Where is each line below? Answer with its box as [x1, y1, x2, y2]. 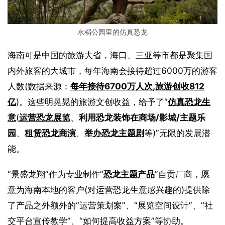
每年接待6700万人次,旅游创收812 [70, 80, 204, 91]
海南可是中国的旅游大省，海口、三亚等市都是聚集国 [8, 49, 212, 60]
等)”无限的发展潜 [144, 127, 210, 138]
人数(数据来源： [8, 80, 70, 91]
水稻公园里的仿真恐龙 [77, 27, 148, 36]
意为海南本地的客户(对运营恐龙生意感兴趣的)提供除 [8, 184, 210, 195]
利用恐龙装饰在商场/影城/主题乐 [79, 111, 205, 123]
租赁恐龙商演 [25, 127, 76, 138]
